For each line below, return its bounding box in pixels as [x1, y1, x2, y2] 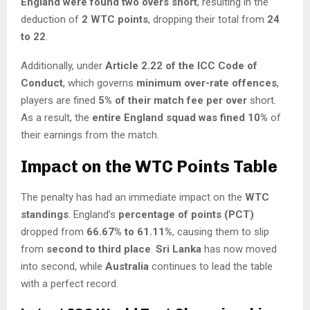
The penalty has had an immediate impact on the [21, 191, 245, 204]
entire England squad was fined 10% [92, 111, 268, 125]
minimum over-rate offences [136, 77, 277, 90]
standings [21, 208, 69, 221]
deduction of [21, 13, 82, 26]
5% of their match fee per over [98, 94, 247, 107]
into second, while [21, 260, 105, 273]
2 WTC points [82, 13, 148, 26]
